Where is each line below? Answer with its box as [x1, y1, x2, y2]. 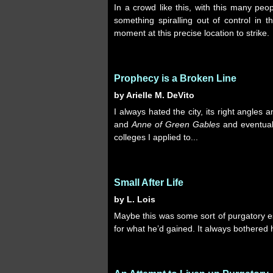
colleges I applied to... [114, 132, 198, 142]
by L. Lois [114, 194, 155, 204]
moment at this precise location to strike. [114, 28, 269, 38]
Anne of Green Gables [132, 119, 221, 129]
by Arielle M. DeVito [114, 90, 194, 100]
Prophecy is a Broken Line [114, 73, 236, 83]
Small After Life [114, 177, 183, 188]
